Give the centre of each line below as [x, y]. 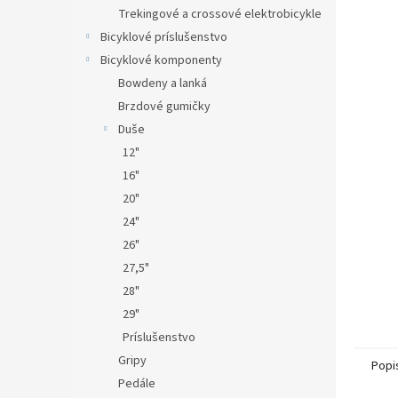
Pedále [137, 384]
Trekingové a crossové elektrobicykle [220, 14]
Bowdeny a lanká [163, 84]
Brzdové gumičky [164, 107]
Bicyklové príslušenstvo [164, 37]
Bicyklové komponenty [161, 60]
